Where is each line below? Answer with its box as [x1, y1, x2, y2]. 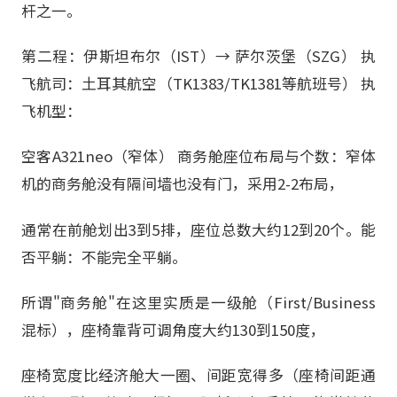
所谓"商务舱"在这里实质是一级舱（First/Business [21, 291, 376, 313]
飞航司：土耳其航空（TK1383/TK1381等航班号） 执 [21, 73, 376, 95]
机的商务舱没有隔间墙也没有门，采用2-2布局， [21, 173, 344, 195]
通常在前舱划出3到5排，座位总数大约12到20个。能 [21, 218, 376, 240]
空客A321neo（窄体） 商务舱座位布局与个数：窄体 [21, 145, 376, 167]
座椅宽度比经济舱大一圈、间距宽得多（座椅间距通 [21, 363, 376, 385]
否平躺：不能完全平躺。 [21, 245, 187, 268]
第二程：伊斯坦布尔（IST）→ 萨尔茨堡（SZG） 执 [21, 45, 376, 67]
